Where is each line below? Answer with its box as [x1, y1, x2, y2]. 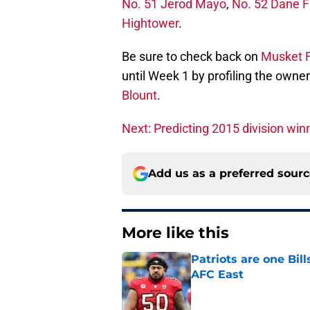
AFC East [191, 268, 244, 282]
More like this [122, 224, 229, 243]
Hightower [122, 16, 179, 31]
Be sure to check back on [122, 49, 261, 64]
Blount [122, 88, 157, 103]
